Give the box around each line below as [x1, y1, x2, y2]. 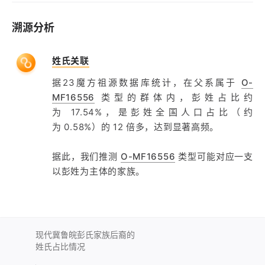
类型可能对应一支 [175, 151, 253, 162]
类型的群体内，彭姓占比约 [94, 92, 253, 103]
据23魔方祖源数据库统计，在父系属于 [52, 77, 241, 88]
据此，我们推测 [52, 151, 121, 162]
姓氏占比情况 [35, 241, 85, 251]
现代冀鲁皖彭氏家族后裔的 [35, 230, 135, 240]
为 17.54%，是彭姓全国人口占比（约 [52, 106, 253, 118]
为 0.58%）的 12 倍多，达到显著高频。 [52, 121, 219, 132]
